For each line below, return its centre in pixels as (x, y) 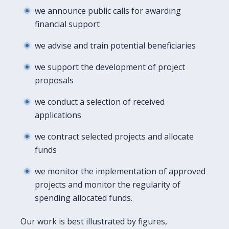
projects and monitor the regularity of (108, 184)
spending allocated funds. (84, 198)
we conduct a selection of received (100, 101)
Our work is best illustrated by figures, (94, 221)
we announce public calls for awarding (108, 10)
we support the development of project (110, 67)
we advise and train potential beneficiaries (115, 45)
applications (58, 115)
